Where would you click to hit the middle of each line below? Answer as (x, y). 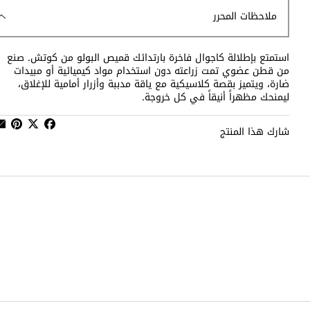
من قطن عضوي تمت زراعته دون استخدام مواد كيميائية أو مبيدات (152, 71)
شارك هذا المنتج (255, 131)
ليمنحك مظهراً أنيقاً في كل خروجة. (216, 97)
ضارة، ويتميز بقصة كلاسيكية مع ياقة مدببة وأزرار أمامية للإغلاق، (154, 84)
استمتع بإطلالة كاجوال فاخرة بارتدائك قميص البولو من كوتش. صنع (148, 57)
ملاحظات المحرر (245, 17)
